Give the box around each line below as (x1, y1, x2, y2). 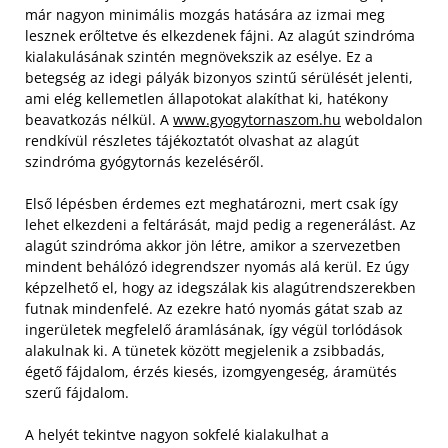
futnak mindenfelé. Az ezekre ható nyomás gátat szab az (25, 299, 403, 319)
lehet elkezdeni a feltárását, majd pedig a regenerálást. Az (25, 215, 416, 235)
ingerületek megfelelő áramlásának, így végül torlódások (25, 320, 402, 340)
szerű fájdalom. (25, 383, 129, 403)
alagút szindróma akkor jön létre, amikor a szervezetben (25, 236, 401, 256)
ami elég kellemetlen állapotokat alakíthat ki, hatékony (25, 89, 388, 109)
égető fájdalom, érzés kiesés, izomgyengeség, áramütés (25, 362, 397, 382)
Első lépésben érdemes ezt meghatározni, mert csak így (25, 194, 398, 214)
